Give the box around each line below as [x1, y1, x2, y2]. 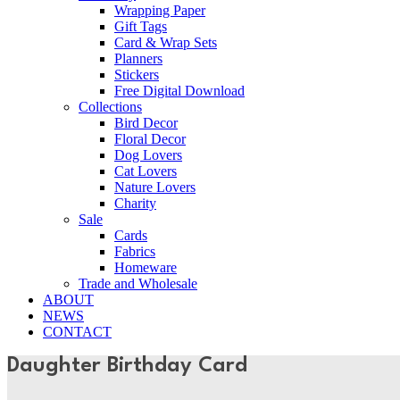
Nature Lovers [114, 179, 196, 195]
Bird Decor [114, 115, 178, 130]
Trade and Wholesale [79, 276, 197, 291]
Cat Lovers [114, 163, 177, 179]
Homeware [114, 260, 177, 275]
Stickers [114, 67, 159, 82]
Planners [114, 51, 162, 66]
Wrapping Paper [114, 3, 205, 18]
